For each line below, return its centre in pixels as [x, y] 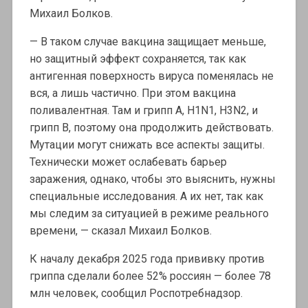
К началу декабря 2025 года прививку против [147, 259]
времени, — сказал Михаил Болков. [120, 231]
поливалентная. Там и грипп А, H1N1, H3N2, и [143, 111]
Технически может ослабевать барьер [128, 162]
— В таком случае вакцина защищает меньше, [147, 42]
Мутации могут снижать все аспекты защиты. [147, 145]
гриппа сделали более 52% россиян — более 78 [150, 276]
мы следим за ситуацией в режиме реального [149, 214]
